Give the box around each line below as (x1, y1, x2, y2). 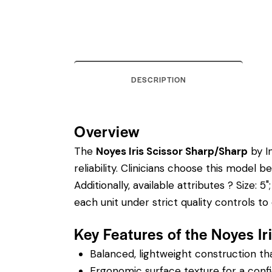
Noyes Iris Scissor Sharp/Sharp (96, 144, 248, 158)
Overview (74, 120, 140, 141)
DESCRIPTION (131, 73, 186, 85)
